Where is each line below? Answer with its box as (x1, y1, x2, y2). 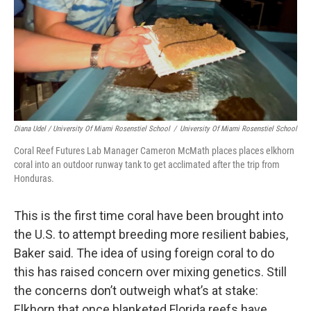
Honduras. (14, 173, 54, 184)
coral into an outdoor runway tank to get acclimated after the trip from (14, 159, 280, 170)
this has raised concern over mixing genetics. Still (14, 264, 287, 279)
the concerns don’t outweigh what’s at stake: (14, 283, 258, 298)
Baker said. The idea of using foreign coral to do (14, 246, 274, 260)
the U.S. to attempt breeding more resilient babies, (14, 227, 288, 242)
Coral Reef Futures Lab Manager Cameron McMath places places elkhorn (14, 145, 294, 156)
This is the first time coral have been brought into (14, 208, 283, 223)
